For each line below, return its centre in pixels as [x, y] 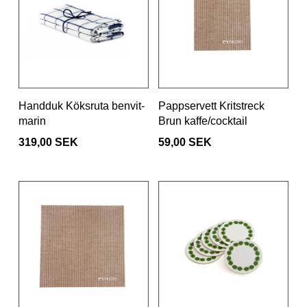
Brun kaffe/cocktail [203, 121]
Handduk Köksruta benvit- [82, 106]
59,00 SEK [185, 143]
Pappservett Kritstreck [211, 106]
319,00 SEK [48, 143]
